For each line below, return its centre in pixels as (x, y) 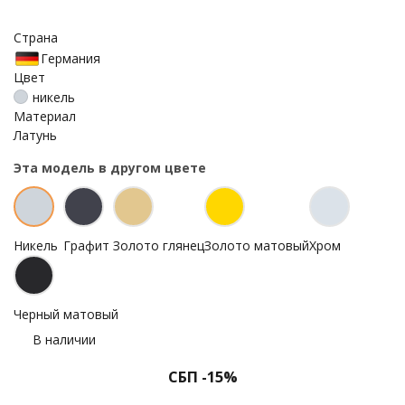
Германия (71, 58)
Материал (45, 116)
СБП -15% (202, 377)
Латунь (35, 135)
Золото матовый (257, 245)
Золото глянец (159, 245)
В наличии (64, 339)
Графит (86, 245)
